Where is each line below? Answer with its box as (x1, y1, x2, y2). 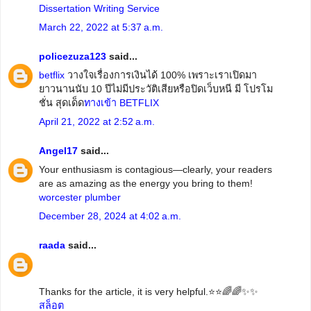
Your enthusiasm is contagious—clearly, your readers (39, 164, 272, 176)
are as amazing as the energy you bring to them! (39, 178, 253, 190)
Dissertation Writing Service (39, 3, 160, 15)
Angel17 (39, 145, 78, 157)
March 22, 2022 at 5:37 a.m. (39, 22, 163, 33)
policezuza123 (39, 51, 106, 62)
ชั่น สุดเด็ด (39, 97, 84, 109)
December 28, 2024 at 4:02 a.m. (39, 210, 181, 222)
